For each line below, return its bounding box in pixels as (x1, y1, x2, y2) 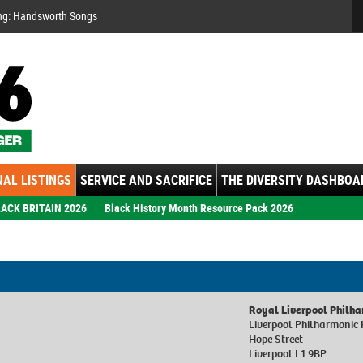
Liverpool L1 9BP (249, 345, 327, 361)
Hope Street (249, 331, 304, 347)
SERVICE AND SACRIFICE (80, 170, 212, 189)
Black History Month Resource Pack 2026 (105, 199, 293, 216)
